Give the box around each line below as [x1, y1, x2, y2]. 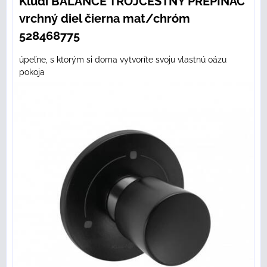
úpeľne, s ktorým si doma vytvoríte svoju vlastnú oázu [19, 55, 226, 65]
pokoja [19, 67, 45, 77]
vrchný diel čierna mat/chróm [19, 11, 190, 26]
